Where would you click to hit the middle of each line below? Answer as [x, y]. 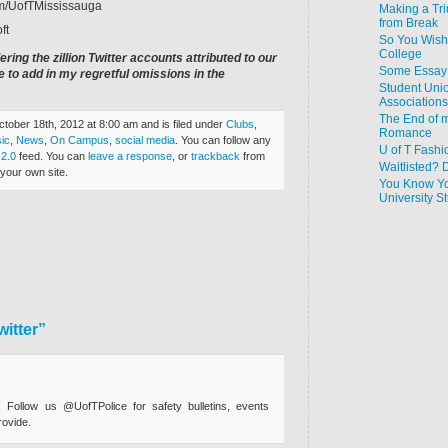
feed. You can [52, 156]
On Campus [79, 140]
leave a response [130, 156]
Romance [405, 133]
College [400, 54]
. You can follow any [223, 140]
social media [145, 140]
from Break [408, 23]
